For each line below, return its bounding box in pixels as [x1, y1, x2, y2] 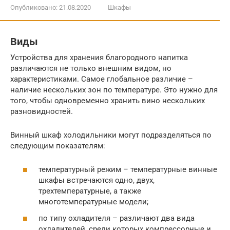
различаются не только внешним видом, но [10, 63, 171, 73]
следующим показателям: [10, 141, 105, 150]
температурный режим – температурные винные [39, 165, 217, 175]
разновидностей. [10, 106, 73, 116]
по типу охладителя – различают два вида [39, 213, 195, 223]
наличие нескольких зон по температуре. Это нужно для [10, 85, 218, 94]
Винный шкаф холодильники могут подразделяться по [10, 130, 212, 140]
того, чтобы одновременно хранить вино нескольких [10, 95, 205, 105]
